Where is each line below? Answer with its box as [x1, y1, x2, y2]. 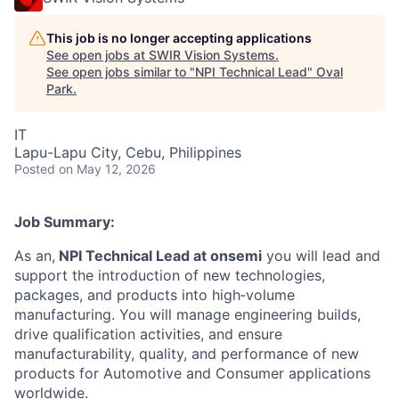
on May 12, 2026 [59, 160, 156, 176]
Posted [14, 160, 55, 176]
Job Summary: [14, 212, 115, 231]
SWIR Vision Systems [149, 46, 275, 62]
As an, [14, 246, 55, 265]
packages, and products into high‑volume [14, 285, 295, 304]
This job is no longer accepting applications [46, 29, 312, 45]
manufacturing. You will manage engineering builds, [14, 305, 361, 323]
